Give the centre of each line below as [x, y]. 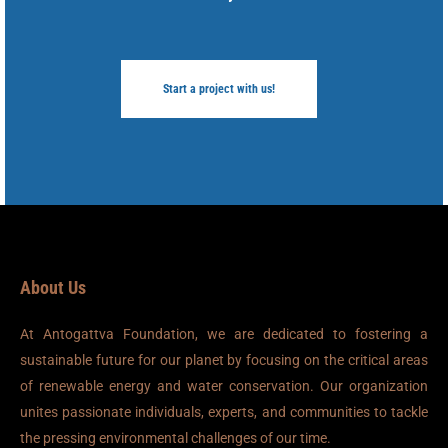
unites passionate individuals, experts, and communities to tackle [224, 412]
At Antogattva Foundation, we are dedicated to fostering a [224, 334]
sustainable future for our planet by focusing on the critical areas [224, 360]
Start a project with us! [219, 89]
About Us [53, 288]
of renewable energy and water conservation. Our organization [224, 386]
